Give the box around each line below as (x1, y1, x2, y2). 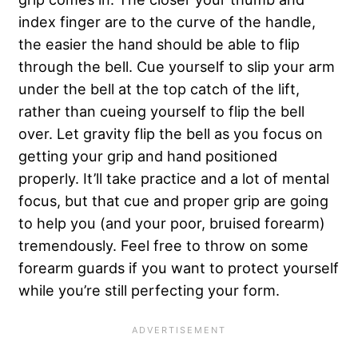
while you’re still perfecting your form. (18, 280, 280, 299)
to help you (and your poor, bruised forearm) (18, 213, 325, 232)
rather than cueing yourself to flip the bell (18, 101, 304, 120)
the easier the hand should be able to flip (18, 34, 300, 53)
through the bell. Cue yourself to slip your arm (18, 57, 335, 75)
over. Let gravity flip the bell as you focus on (18, 124, 323, 142)
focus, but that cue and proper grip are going (18, 191, 328, 209)
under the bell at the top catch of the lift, (18, 79, 300, 97)
